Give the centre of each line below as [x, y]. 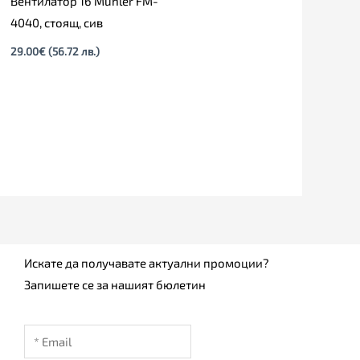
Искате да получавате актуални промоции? [147, 262]
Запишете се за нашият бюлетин [115, 284]
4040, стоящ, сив [56, 23]
